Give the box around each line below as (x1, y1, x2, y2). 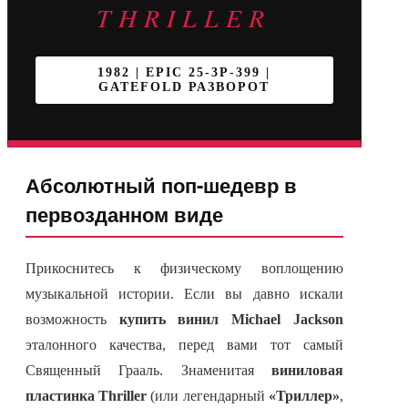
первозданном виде (25, 199, 223, 229)
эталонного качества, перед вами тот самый (25, 337, 343, 353)
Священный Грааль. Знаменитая (25, 362, 271, 379)
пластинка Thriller (25, 388, 148, 404)
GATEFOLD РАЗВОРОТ (98, 80, 270, 95)
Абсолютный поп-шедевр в (25, 170, 297, 200)
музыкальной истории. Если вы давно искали (25, 286, 343, 302)
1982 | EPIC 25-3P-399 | (97, 66, 271, 80)
